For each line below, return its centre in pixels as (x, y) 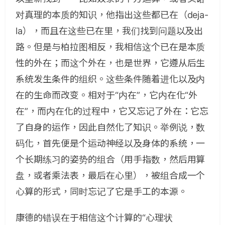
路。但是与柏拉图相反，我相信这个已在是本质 (110, 47)
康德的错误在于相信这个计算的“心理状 (94, 218)
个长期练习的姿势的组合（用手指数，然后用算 (110, 159)
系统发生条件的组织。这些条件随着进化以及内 (110, 79)
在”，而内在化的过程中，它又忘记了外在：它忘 (112, 111)
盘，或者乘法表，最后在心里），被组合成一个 (110, 176)
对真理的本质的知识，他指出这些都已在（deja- (112, 15)
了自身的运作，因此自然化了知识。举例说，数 (110, 127)
